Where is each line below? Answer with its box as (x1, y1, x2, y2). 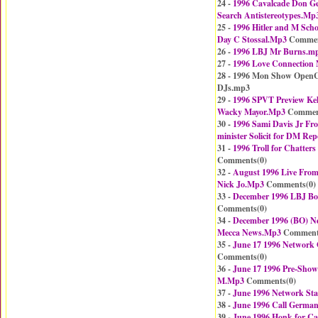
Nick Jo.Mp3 (217, 178, 264, 190)
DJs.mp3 (217, 82, 250, 94)
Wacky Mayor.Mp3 (217, 106, 285, 118)
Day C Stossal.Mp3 (217, 33, 287, 45)
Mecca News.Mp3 (217, 226, 281, 238)
